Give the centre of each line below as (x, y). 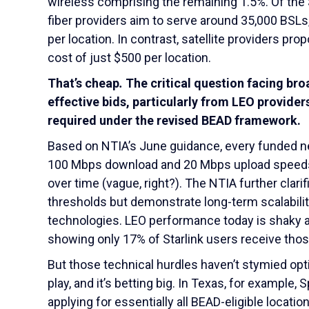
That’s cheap (83, 83)
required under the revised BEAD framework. (174, 120)
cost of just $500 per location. (131, 58)
